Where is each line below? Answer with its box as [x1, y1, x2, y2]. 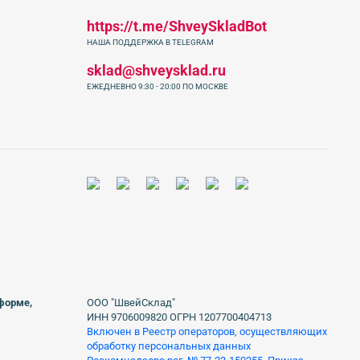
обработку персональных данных [87, 340, 251, 353]
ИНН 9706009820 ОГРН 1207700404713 [87, 311, 272, 324]
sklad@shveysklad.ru [87, 62, 226, 80]
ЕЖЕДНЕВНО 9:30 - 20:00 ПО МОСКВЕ [87, 82, 228, 92]
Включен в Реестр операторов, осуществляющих [87, 325, 327, 338]
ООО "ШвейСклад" [87, 297, 175, 309]
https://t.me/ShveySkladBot [87, 18, 267, 35]
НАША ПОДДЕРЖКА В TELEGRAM [87, 38, 214, 47]
